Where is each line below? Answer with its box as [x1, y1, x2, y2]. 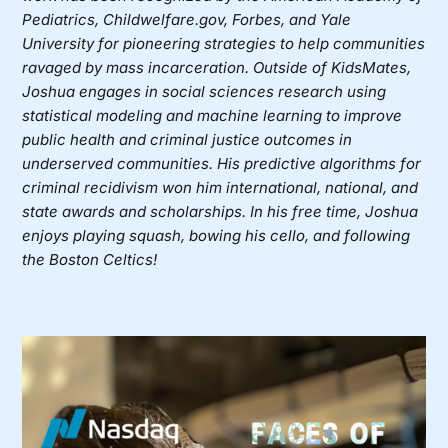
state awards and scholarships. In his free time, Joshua [22, 201, 419, 221]
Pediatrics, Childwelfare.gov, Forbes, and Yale [22, 9, 352, 29]
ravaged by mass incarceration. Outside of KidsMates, [22, 57, 412, 77]
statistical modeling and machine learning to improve [22, 105, 403, 125]
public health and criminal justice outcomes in [22, 129, 353, 149]
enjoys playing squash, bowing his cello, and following [22, 225, 411, 245]
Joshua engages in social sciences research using [22, 81, 387, 101]
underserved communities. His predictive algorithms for [22, 153, 422, 173]
